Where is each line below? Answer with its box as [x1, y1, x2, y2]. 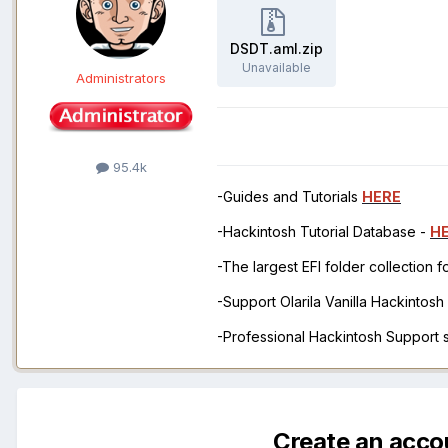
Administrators [76, 70, 166, 87]
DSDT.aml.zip [230, 40, 323, 58]
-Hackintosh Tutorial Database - [217, 223, 430, 241]
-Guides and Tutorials [217, 188, 362, 206]
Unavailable [242, 60, 311, 76]
